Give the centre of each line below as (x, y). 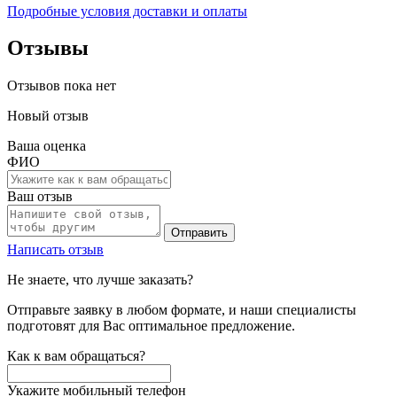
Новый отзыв (48, 116)
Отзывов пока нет (62, 86)
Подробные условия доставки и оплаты (127, 11)
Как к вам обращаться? (76, 356)
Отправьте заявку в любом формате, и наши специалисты (182, 310)
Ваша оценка (47, 146)
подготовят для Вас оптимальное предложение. (151, 326)
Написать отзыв (55, 250)
